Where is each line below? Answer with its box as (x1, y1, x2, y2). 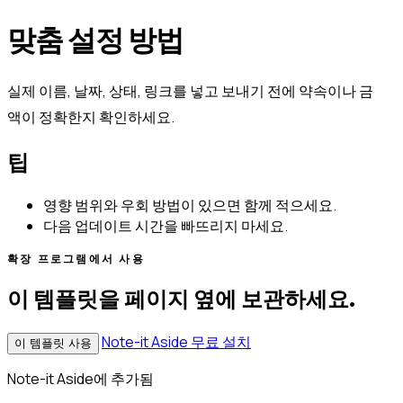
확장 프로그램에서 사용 (7, 250, 145, 266)
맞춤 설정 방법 (7, 22, 184, 58)
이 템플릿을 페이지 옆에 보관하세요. (7, 285, 355, 312)
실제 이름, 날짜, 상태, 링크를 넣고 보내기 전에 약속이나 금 (7, 81, 373, 102)
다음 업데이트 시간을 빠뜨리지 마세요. (43, 215, 288, 236)
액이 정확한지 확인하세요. (7, 107, 175, 128)
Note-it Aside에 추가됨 (7, 368, 154, 389)
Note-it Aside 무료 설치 (102, 331, 251, 352)
